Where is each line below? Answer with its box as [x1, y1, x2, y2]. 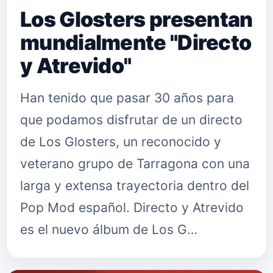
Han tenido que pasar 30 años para [20, 90, 234, 105]
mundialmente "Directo [20, 30, 252, 55]
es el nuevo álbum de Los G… [20, 222, 197, 237]
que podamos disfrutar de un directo [20, 112, 243, 127]
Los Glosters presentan [20, 7, 253, 32]
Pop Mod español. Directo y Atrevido [20, 200, 244, 215]
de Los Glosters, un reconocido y [20, 134, 221, 149]
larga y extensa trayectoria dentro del [20, 178, 249, 193]
